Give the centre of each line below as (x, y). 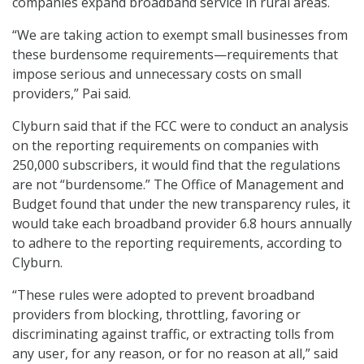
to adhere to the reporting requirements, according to (177, 243)
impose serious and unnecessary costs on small (157, 74)
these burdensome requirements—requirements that (175, 55)
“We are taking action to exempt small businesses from (180, 35)
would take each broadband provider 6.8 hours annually (182, 224)
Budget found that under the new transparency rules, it (181, 204)
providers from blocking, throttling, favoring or (156, 315)
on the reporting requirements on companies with (165, 146)
